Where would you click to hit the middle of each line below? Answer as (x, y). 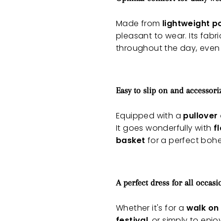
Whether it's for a (151, 208)
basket (131, 141)
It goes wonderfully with (165, 128)
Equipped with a (150, 116)
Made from (139, 24)
